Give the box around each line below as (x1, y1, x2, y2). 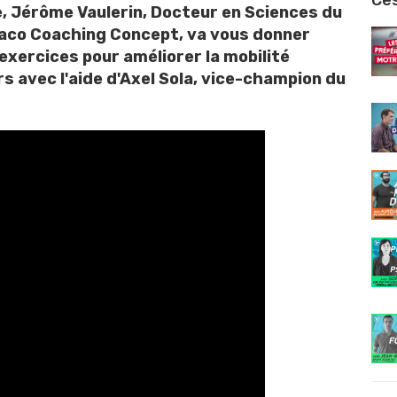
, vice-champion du (193, 69, 346, 89)
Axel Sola (120, 69, 193, 89)
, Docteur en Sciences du (143, 3, 342, 22)
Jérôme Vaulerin (11, 3, 143, 22)
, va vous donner (179, 25, 310, 44)
